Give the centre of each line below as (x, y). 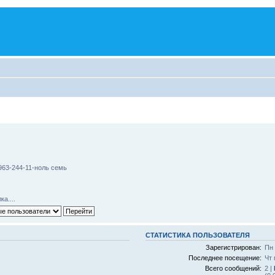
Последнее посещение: (225, 258)
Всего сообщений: (233, 268)
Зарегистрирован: (233, 247)
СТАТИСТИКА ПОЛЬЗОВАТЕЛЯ (197, 235)
